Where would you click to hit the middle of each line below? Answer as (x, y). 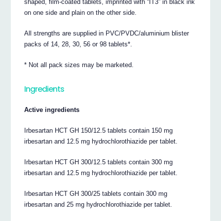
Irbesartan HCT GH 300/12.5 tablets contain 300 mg (99, 162)
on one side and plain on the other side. (81, 12)
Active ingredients (52, 110)
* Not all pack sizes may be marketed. (79, 65)
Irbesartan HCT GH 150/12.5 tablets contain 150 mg (99, 130)
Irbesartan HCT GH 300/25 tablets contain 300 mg (96, 193)
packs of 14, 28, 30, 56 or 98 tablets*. (78, 44)
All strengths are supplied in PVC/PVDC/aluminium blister (107, 33)
